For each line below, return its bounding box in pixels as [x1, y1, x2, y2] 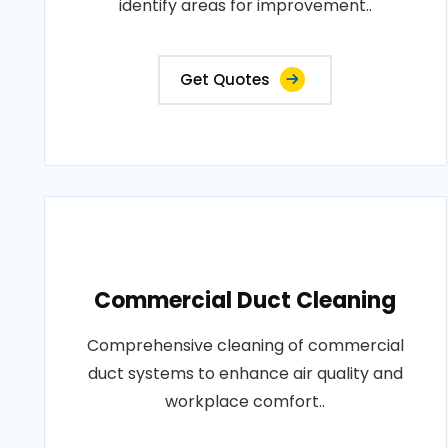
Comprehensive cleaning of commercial [86, 334, 404, 357]
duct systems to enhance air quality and [87, 362, 403, 385]
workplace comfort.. [165, 390, 326, 413]
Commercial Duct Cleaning [94, 285, 397, 316]
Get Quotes [180, 69, 271, 90]
